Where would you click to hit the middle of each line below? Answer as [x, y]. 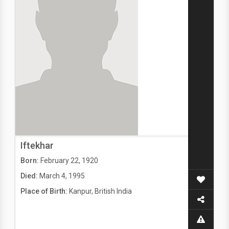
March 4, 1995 [62, 176]
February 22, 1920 [69, 161]
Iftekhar [37, 145]
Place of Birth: [45, 191]
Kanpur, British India [100, 191]
